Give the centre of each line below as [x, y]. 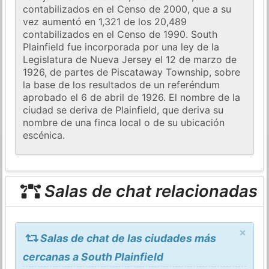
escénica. [44, 135]
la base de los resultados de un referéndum [122, 85]
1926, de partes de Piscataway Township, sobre [132, 72]
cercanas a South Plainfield [93, 256]
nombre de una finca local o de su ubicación [124, 123]
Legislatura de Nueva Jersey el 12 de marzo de [130, 60]
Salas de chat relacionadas [149, 191]
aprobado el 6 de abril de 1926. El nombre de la [132, 98]
